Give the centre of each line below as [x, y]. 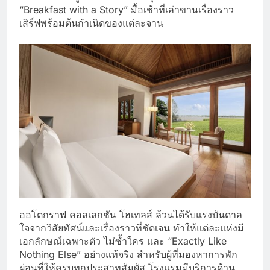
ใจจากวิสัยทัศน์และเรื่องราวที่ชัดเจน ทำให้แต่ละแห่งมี [132, 228]
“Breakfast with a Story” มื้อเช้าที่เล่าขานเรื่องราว [127, 9]
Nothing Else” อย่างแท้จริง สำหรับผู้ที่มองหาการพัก [128, 254]
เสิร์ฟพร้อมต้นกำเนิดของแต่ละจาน [91, 23]
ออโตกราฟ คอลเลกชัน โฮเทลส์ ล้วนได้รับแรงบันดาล [131, 214]
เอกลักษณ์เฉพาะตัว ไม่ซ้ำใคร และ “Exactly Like [123, 241]
